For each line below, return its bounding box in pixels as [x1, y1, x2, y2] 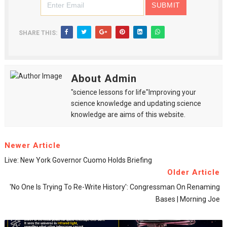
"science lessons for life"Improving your [70, 88, 196, 96]
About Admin [70, 72, 137, 85]
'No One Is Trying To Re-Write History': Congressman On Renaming [10, 183, 220, 191]
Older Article [167, 168, 220, 177]
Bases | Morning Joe [156, 195, 220, 203]
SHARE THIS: [18, 29, 57, 36]
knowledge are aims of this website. [70, 110, 185, 119]
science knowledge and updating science [70, 99, 201, 107]
